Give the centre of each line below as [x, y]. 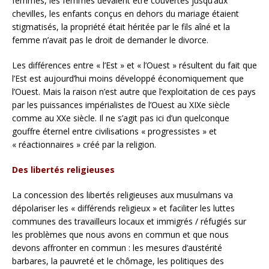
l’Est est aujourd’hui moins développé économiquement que [128, 79]
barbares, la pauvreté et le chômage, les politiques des [118, 261]
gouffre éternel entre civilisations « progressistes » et [114, 131]
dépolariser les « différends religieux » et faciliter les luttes [123, 208]
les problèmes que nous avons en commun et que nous [120, 235]
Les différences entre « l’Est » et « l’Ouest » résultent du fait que [134, 65]
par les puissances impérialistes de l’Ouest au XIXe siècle [121, 105]
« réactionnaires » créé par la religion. [84, 145]
